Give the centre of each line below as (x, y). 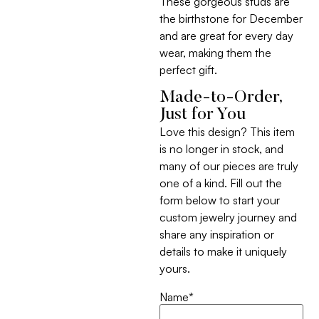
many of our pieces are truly (229, 166)
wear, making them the (215, 53)
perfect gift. (188, 70)
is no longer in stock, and (221, 148)
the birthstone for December (231, 19)
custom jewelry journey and (228, 217)
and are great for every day (226, 36)
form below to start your (220, 200)
